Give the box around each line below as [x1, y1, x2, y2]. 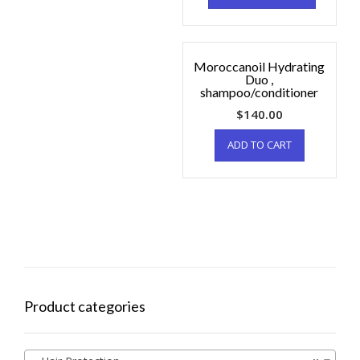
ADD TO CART [227, 137, 292, 153]
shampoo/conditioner [200, 84, 319, 100]
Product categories [24, 297, 145, 316]
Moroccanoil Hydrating [194, 59, 325, 75]
